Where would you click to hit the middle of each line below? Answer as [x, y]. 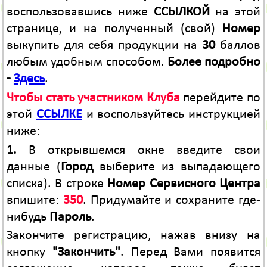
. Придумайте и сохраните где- [172, 200]
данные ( [33, 167]
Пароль [70, 217]
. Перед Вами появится [190, 253]
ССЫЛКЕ [59, 115]
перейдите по [220, 98]
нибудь [28, 217]
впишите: [35, 200]
